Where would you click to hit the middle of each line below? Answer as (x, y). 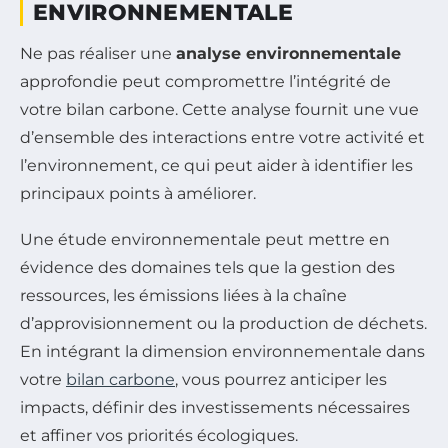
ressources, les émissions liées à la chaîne (183, 295)
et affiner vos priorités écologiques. (159, 435)
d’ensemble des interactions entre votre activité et (222, 137)
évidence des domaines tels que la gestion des (207, 267)
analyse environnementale (288, 53)
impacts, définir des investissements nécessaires (215, 407)
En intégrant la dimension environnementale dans (222, 351)
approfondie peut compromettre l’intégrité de (205, 81)
